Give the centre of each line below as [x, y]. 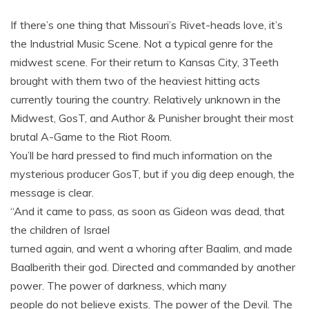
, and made [266, 248]
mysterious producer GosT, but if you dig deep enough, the [152, 174]
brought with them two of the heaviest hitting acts [135, 81]
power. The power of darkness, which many [119, 286]
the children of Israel [60, 230]
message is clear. [52, 192]
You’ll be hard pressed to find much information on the [141, 155]
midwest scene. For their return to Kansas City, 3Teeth [144, 62]
